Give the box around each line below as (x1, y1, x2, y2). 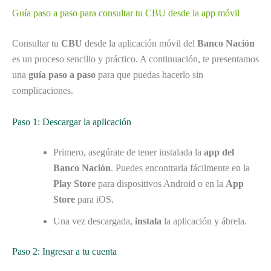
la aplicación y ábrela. (162, 215, 247, 226)
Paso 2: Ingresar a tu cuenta (12, 246, 117, 256)
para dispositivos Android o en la (96, 178, 226, 189)
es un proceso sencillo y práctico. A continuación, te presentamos (12, 54, 259, 65)
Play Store (53, 178, 96, 189)
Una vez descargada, (53, 215, 135, 226)
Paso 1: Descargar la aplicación (12, 116, 131, 127)
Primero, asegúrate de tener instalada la (53, 146, 204, 157)
